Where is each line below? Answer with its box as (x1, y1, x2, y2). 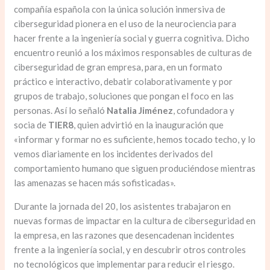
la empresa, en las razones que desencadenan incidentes (14, 230, 235, 241)
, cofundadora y (173, 105, 235, 116)
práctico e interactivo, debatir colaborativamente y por (14, 76, 233, 87)
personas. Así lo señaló (14, 105, 107, 116)
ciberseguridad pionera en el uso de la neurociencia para (14, 18, 237, 30)
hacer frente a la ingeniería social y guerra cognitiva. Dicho (14, 33, 250, 44)
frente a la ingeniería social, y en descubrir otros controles (14, 244, 246, 256)
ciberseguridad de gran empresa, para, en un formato (14, 61, 223, 73)
